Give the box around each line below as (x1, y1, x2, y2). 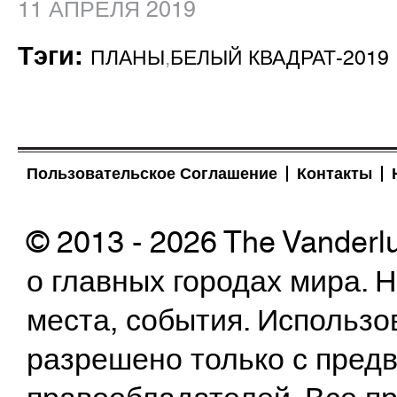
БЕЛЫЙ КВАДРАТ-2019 (170, 46, 389, 70)
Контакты (297, 164, 372, 183)
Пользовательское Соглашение (27, 164, 277, 183)
